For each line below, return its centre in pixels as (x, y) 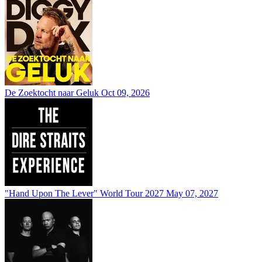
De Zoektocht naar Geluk (52, 92)
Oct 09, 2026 (125, 92)
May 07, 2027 (192, 193)
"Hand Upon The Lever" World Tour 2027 (84, 193)
